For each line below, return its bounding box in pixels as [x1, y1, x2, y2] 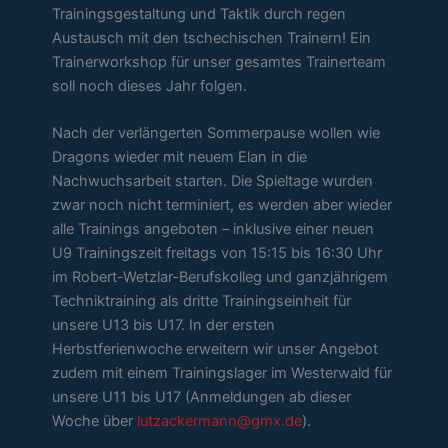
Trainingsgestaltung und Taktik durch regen [52, 4, 347, 23]
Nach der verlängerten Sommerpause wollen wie [52, 124, 381, 143]
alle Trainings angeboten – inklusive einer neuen [52, 220, 375, 239]
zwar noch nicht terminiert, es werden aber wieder [52, 196, 393, 215]
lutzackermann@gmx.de [137, 412, 303, 431]
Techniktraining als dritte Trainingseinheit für [52, 292, 352, 311]
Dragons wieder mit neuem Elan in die [52, 148, 308, 167]
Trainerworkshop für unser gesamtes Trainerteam [52, 52, 387, 71]
